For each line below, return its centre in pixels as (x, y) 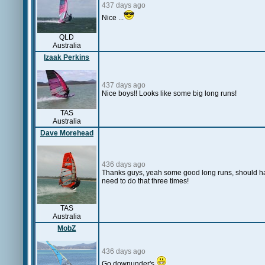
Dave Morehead (67, 133)
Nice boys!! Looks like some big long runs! (169, 93)
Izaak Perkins (67, 57)
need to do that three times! (146, 181)
